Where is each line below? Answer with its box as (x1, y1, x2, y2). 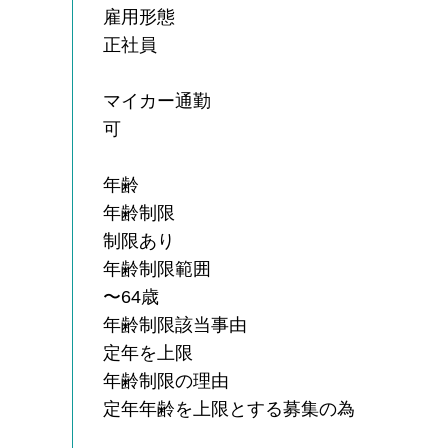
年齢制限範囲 (103, 258, 212, 279)
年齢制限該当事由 (103, 314, 248, 335)
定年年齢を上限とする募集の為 (103, 398, 356, 419)
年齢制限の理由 (103, 370, 230, 391)
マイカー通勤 (103, 90, 212, 111)
